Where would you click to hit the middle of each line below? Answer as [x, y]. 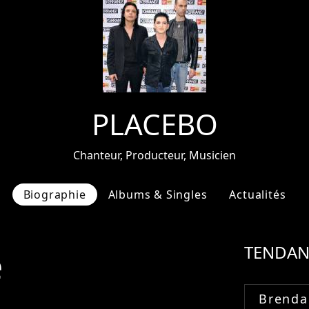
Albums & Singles [158, 195]
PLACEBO [154, 124]
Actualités [258, 195]
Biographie [54, 195]
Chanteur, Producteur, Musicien [154, 155]
